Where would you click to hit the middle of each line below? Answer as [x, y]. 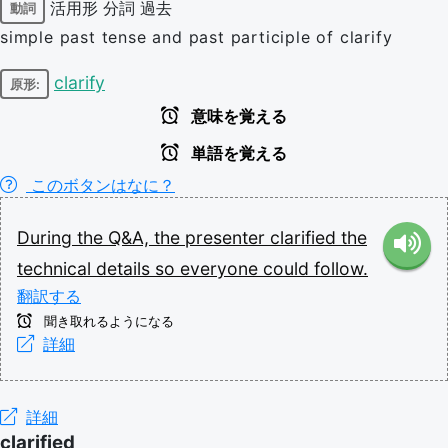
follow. [341, 268]
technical [56, 268]
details [125, 268]
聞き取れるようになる [107, 321]
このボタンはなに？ [100, 185]
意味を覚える [237, 116]
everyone [221, 268]
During [47, 237]
